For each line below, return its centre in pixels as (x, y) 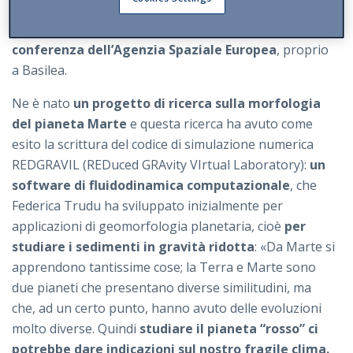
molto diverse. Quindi (76, 328)
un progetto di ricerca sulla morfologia (197, 103)
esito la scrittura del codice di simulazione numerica (163, 144)
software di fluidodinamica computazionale (151, 185)
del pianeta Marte (69, 123)
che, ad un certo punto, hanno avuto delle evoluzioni (167, 308)
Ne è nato (43, 103)
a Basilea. (39, 70)
